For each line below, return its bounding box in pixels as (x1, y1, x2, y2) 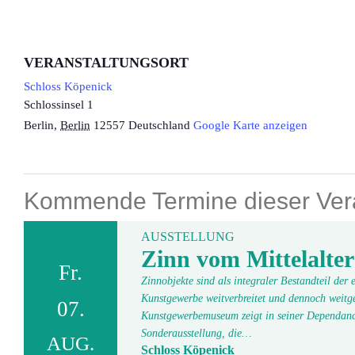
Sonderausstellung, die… (141, 327, 251, 340)
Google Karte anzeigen (193, 119, 307, 132)
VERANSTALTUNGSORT (24, 55, 189, 71)
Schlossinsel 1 (24, 98, 94, 112)
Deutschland (128, 119, 190, 132)
